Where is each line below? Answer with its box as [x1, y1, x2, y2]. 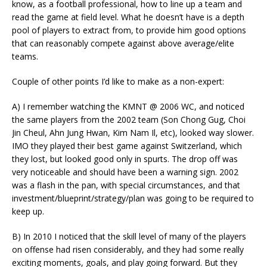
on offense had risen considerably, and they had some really [12, 244, 244, 256]
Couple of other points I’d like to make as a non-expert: [12, 76, 224, 88]
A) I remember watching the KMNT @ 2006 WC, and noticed [12, 101, 244, 113]
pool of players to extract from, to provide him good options [12, 24, 246, 36]
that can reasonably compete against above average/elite [12, 38, 234, 49]
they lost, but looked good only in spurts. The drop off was [12, 153, 238, 165]
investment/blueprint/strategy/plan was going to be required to [12, 193, 254, 204]
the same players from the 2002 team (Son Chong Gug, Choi [12, 114, 246, 126]
